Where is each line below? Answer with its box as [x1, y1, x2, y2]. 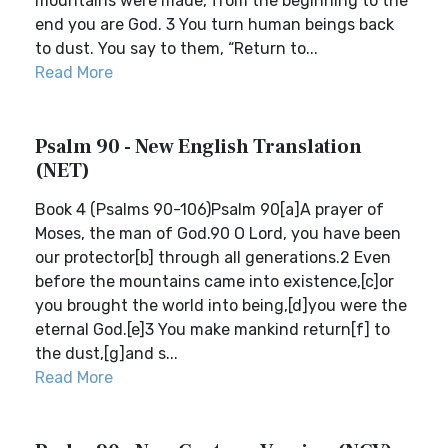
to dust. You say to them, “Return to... [35, 39, 318, 58]
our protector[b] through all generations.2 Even [35, 248, 391, 267]
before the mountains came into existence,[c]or [35, 272, 394, 291]
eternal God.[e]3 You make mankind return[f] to [35, 320, 390, 339]
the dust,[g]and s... [35, 344, 178, 363]
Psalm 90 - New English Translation [35, 134, 362, 160]
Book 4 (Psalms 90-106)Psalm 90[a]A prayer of [35, 200, 384, 219]
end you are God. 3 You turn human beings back [35, 15, 394, 34]
